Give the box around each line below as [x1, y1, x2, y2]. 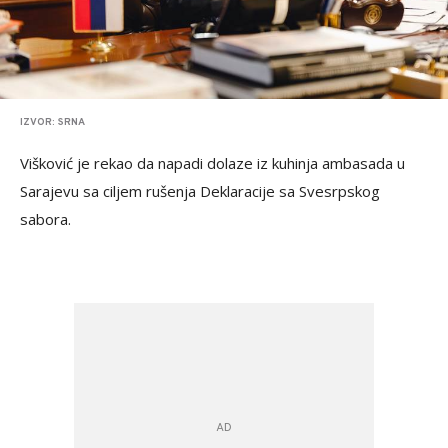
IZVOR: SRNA [20, 115, 85, 129]
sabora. [20, 208, 71, 229]
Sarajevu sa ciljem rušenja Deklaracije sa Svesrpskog [20, 180, 380, 201]
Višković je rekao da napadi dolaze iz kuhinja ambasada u [20, 152, 405, 173]
